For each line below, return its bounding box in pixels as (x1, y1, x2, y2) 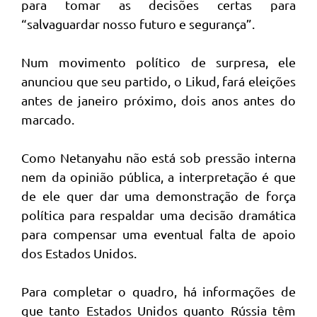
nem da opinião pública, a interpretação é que (21, 169, 296, 184)
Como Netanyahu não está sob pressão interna (21, 150, 296, 165)
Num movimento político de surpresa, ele (21, 54, 296, 69)
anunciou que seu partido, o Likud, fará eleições (21, 74, 296, 88)
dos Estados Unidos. (21, 246, 137, 260)
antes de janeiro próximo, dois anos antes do (21, 93, 296, 108)
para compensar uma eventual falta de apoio (21, 226, 296, 241)
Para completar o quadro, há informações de (21, 284, 296, 299)
